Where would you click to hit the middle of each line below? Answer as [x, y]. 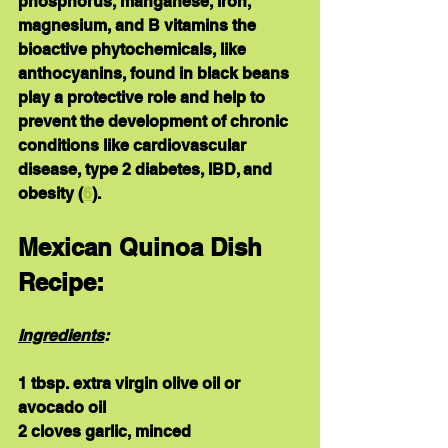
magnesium [62, 26]
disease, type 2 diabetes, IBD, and [147, 170]
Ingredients [61, 336]
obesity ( [50, 194]
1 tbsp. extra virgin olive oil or [131, 384]
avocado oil [62, 408]
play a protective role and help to [143, 98]
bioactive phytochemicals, [117, 50]
